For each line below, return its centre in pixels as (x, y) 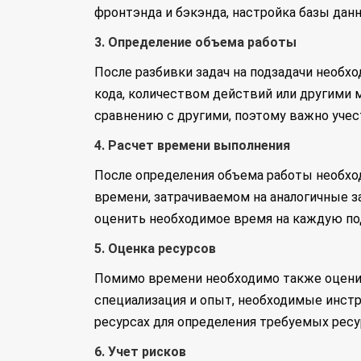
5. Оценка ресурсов (155, 249)
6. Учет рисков (140, 352)
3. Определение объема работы (195, 42)
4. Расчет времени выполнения (192, 145)
